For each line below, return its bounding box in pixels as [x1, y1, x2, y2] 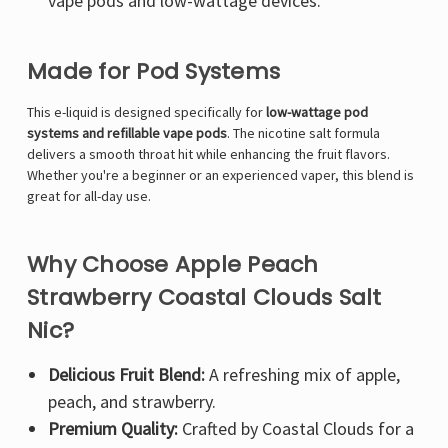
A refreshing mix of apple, [204, 363, 400, 387]
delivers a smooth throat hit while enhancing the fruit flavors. [27, 145, 390, 164]
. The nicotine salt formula [227, 124, 380, 143]
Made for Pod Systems [27, 56, 280, 88]
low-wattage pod [266, 103, 368, 122]
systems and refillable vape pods [27, 124, 227, 143]
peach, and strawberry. [47, 390, 216, 414]
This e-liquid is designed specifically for [27, 103, 266, 122]
